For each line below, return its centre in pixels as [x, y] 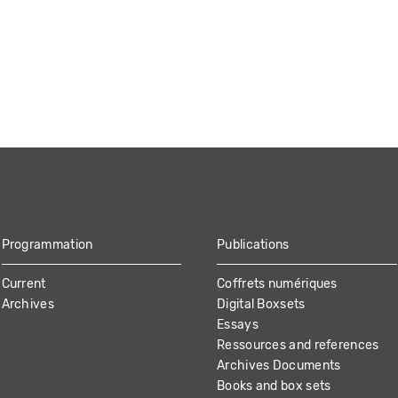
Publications [253, 244]
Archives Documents [279, 365]
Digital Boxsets [261, 304]
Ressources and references [298, 345]
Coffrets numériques [277, 283]
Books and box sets [274, 386]
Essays [238, 324]
